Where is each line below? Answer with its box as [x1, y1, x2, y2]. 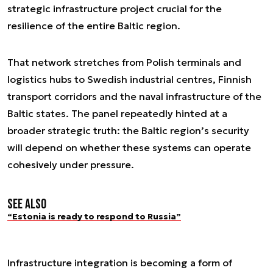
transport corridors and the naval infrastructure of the [7, 90, 261, 102]
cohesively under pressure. [7, 158, 134, 171]
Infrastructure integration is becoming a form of [7, 256, 232, 269]
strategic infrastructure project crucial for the [7, 2, 222, 15]
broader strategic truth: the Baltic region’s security [7, 124, 249, 136]
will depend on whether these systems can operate [7, 141, 251, 154]
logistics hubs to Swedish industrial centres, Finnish [7, 73, 252, 85]
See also [7, 196, 46, 213]
